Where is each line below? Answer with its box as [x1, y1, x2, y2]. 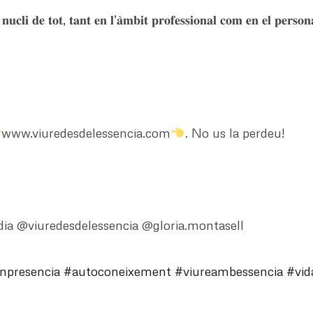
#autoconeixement [64, 263, 171, 279]
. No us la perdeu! [184, 125, 284, 141]
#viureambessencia [175, 263, 283, 279]
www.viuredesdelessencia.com [1, 125, 170, 141]
